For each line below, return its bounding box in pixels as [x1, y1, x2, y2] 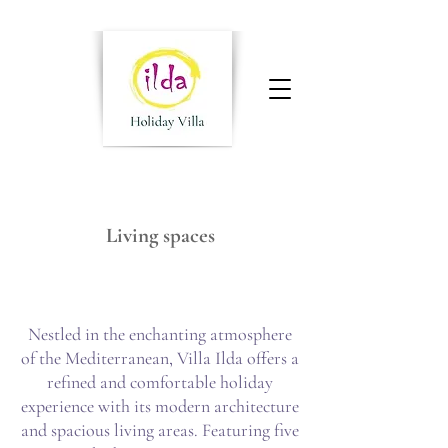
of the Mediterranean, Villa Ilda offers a [21, 347, 299, 369]
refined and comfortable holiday [47, 371, 273, 393]
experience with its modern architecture [21, 395, 299, 417]
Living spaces [105, 223, 215, 248]
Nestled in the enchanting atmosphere [28, 323, 292, 345]
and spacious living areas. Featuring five [21, 419, 299, 441]
